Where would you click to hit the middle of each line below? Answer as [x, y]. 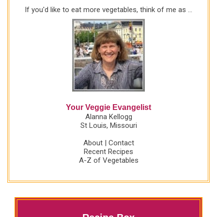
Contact [121, 143]
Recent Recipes [108, 151]
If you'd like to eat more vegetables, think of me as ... [108, 9]
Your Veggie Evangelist [108, 107]
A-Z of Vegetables [108, 160]
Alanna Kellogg [108, 116]
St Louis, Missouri [108, 125]
